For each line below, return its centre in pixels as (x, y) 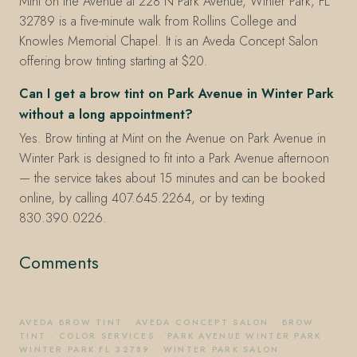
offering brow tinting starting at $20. (114, 61)
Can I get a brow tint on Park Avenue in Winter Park (177, 93)
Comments (59, 263)
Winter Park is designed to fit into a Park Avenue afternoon (174, 159)
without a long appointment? (106, 114)
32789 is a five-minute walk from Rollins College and (158, 21)
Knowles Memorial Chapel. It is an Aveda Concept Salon (169, 41)
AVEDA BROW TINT (71, 322)
